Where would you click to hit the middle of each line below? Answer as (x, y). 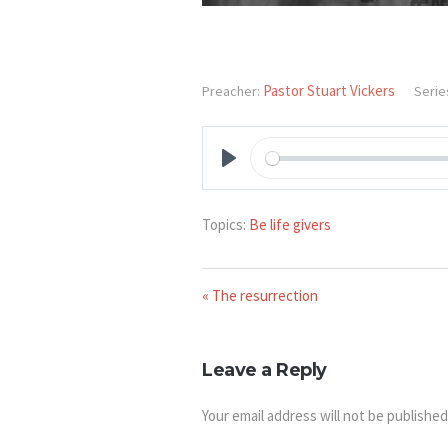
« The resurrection (260, 295)
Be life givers (290, 224)
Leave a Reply (264, 370)
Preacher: (231, 91)
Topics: (224, 224)
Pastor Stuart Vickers (329, 90)
